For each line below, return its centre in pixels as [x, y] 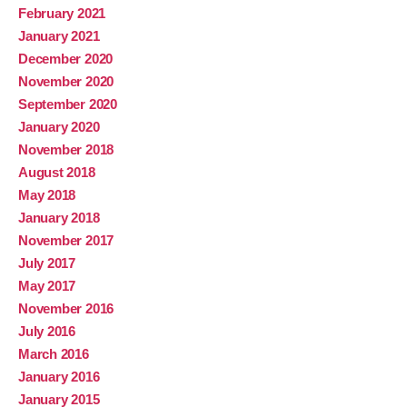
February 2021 [62, 14]
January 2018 [59, 218]
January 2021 [59, 36]
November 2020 [66, 82]
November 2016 [66, 309]
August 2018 [57, 173]
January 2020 [59, 127]
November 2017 [66, 241]
